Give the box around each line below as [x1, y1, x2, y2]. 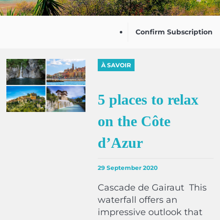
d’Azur [98, 135, 143, 151]
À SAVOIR [101, 61, 132, 69]
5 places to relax [98, 91, 199, 108]
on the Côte [98, 113, 171, 129]
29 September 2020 [98, 164, 158, 171]
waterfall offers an [98, 194, 178, 205]
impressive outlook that [98, 207, 203, 218]
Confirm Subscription [136, 27, 213, 36]
